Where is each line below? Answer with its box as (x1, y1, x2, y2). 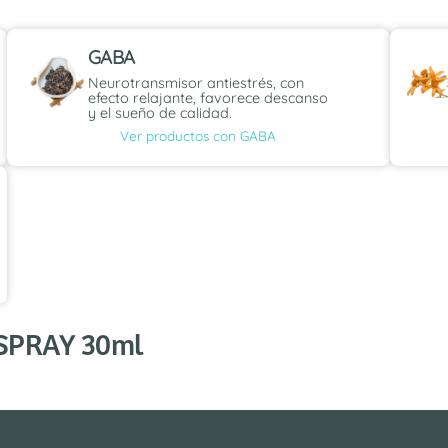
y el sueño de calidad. (87, 104, 232, 123)
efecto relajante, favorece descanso (87, 89, 328, 108)
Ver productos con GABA (120, 126, 277, 144)
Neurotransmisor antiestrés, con (87, 74, 304, 93)
